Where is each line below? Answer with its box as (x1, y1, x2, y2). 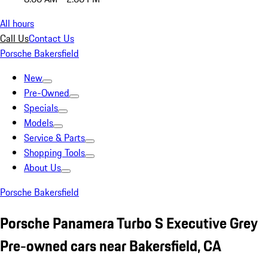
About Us (24, 160, 61, 175)
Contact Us (29, 31, 74, 45)
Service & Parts (24, 130, 85, 145)
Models (24, 115, 53, 130)
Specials (24, 100, 58, 115)
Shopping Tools (24, 145, 85, 160)
